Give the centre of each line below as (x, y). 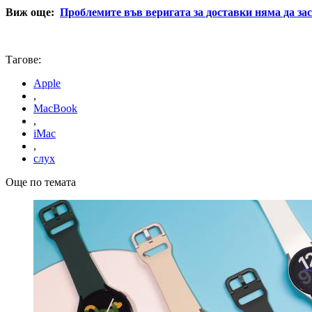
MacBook (55, 108)
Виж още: (30, 12)
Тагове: (23, 59)
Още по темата (41, 182)
